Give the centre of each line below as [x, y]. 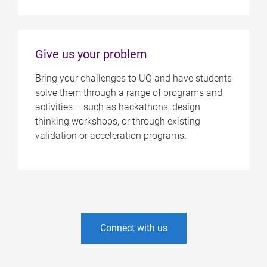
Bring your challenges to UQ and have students [133, 78]
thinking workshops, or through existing [117, 121]
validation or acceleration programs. [112, 135]
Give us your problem [91, 54]
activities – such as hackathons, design [117, 107]
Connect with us [133, 228]
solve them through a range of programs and [128, 92]
